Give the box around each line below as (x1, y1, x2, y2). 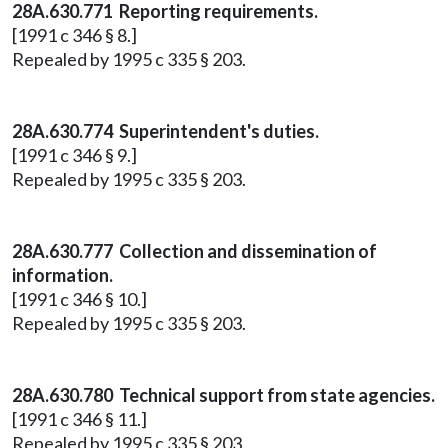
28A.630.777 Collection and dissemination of (12, 240, 377, 262)
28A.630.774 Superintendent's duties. (12, 120, 319, 142)
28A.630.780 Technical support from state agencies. (12, 384, 435, 406)
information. (12, 264, 113, 286)
